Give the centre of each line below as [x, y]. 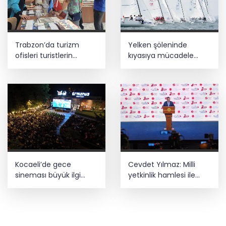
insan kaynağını [155, 185]
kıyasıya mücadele [161, 56]
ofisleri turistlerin [44, 56]
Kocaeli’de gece [43, 164]
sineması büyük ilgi [48, 175]
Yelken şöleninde [158, 45]
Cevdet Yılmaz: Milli [162, 164]
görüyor [29, 185]
